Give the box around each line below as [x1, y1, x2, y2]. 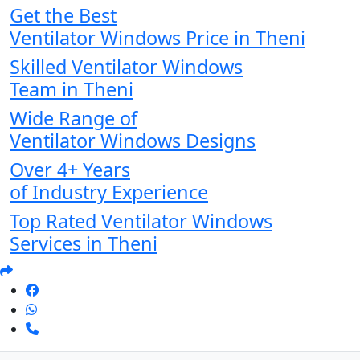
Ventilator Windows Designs [10, 128, 256, 154]
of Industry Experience [10, 179, 208, 206]
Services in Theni [10, 231, 157, 257]
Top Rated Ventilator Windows [10, 208, 272, 235]
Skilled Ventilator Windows [10, 54, 243, 80]
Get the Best [10, 2, 117, 29]
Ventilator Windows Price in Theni [10, 25, 305, 51]
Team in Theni [10, 76, 133, 103]
